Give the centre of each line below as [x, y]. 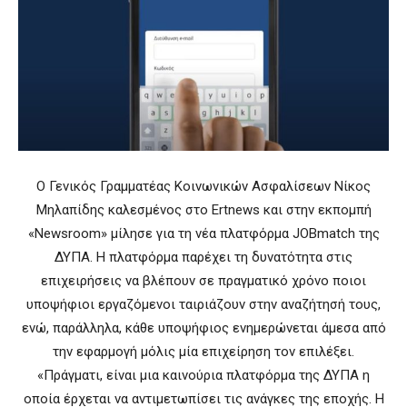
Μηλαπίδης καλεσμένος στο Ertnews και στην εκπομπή [203, 209]
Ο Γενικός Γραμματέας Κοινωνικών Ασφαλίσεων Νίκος [203, 186]
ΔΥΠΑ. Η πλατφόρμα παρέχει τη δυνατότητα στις [203, 257]
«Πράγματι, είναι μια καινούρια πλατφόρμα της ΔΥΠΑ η [203, 375]
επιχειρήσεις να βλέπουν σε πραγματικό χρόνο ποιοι [203, 280]
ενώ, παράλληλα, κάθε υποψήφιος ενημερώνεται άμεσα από [203, 328]
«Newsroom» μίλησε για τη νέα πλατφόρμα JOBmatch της [203, 233]
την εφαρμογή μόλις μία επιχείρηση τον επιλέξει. [203, 351]
